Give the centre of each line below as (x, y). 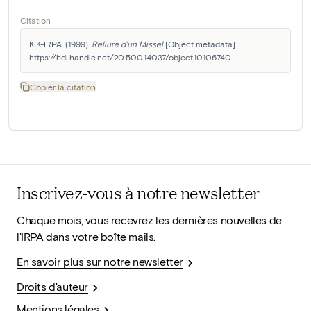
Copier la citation (63, 87)
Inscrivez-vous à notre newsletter (138, 193)
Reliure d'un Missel (127, 44)
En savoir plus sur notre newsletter (100, 262)
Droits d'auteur (52, 287)
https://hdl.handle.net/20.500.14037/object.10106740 (130, 57)
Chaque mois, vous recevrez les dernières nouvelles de (149, 220)
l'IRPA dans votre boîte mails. (86, 237)
